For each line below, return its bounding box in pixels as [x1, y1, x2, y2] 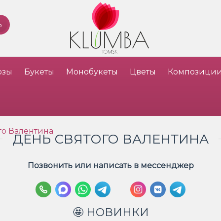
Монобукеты [66, 67, 118, 76]
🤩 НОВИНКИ [72, 206, 149, 219]
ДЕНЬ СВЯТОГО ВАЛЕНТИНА [12, 131, 209, 147]
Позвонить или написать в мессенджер [27, 161, 194, 170]
